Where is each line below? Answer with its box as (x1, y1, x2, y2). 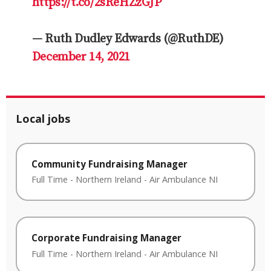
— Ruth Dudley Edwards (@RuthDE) (31, 31, 224, 47)
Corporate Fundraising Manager (31, 232, 181, 244)
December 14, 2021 (31, 49, 130, 65)
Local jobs (16, 111, 70, 126)
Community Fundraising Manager (31, 157, 188, 170)
